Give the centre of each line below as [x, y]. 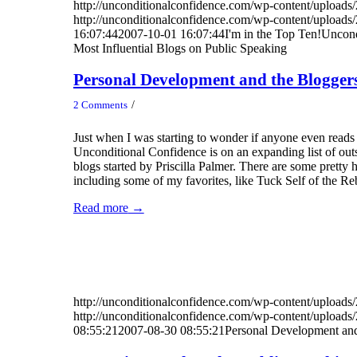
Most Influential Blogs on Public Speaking [180, 48]
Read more [100, 208]
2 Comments [100, 105]
